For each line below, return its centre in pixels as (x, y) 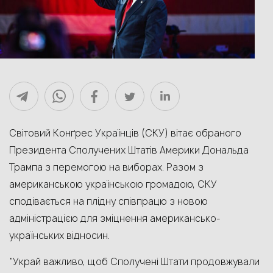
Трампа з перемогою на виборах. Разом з (106, 167)
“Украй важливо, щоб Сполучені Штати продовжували (134, 262)
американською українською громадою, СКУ (113, 184)
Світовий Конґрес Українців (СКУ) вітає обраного (125, 133)
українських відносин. (59, 236)
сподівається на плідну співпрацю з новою (108, 201)
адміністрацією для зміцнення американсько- (115, 218)
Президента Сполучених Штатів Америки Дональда (129, 150)
